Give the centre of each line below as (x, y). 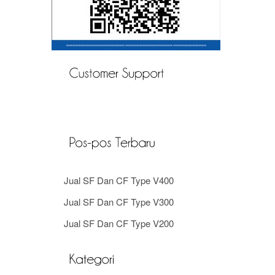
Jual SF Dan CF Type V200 (119, 223)
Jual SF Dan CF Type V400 (119, 180)
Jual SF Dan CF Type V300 (119, 202)
